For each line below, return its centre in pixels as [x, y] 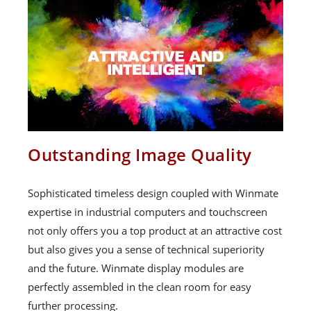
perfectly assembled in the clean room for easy [140, 286]
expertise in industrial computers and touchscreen [148, 211]
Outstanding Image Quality [140, 154]
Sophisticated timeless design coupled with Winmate [153, 193]
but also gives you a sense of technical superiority [146, 249]
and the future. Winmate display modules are [136, 268]
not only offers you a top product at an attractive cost [155, 230]
